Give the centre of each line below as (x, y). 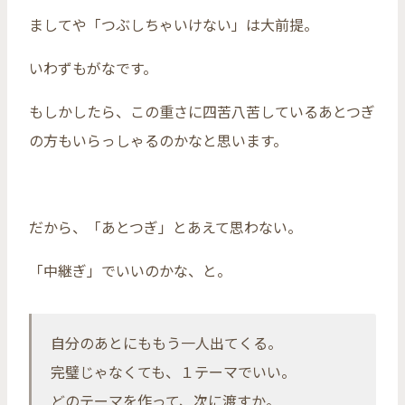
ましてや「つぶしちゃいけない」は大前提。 (174, 25)
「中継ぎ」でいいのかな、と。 (130, 271)
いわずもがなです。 (93, 68)
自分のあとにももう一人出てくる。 (166, 343)
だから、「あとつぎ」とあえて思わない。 (165, 227)
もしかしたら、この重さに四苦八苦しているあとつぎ (202, 112)
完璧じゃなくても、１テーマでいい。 (173, 372)
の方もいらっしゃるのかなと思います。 (158, 141)
